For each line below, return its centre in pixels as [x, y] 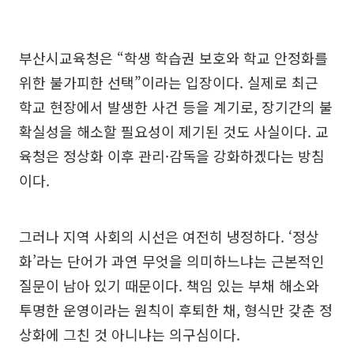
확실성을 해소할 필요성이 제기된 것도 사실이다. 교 [174, 132]
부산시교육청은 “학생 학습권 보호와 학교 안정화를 [173, 58]
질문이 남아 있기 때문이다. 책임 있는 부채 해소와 [169, 286]
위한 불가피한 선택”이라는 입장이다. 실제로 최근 [169, 83]
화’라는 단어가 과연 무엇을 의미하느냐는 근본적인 [172, 261]
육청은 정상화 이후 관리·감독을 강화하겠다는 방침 [172, 156]
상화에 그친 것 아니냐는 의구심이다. [130, 335]
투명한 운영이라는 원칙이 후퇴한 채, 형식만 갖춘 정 [176, 310]
